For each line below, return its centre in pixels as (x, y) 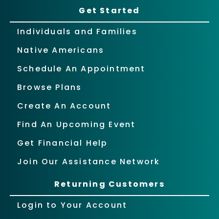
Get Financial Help (63, 143)
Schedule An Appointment (81, 68)
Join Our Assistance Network (89, 161)
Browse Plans (50, 87)
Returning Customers (109, 184)
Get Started (109, 10)
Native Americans (61, 50)
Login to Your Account (72, 205)
